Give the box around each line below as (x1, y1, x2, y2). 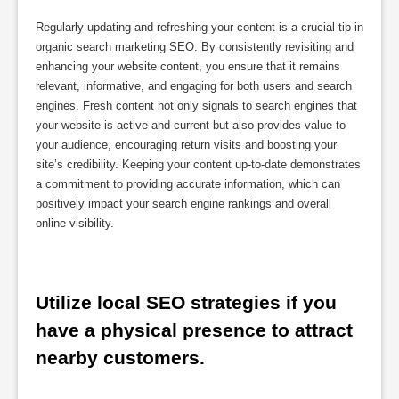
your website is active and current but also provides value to (36, 118, 346, 132)
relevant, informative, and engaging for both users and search (36, 78, 352, 93)
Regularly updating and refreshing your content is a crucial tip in (36, 20, 363, 34)
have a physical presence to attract (36, 320, 353, 341)
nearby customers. (36, 347, 205, 369)
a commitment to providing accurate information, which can (36, 176, 340, 191)
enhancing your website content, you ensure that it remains (36, 59, 340, 73)
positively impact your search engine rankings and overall (36, 196, 331, 210)
